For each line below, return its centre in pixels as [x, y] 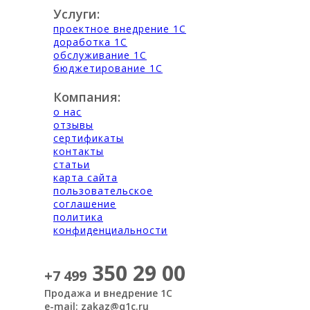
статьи [72, 164]
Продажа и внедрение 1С [108, 293]
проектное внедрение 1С [120, 28]
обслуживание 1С [100, 55]
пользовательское [103, 190]
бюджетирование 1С [108, 68]
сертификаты [89, 138]
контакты [79, 151]
